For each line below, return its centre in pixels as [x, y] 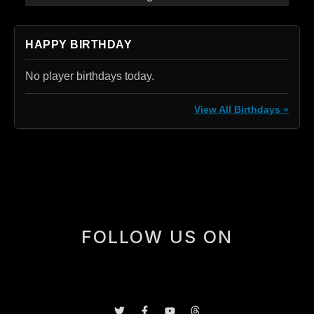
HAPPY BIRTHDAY [78, 44]
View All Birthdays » [241, 109]
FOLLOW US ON [157, 237]
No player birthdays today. [90, 76]
